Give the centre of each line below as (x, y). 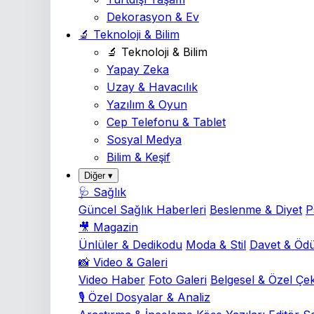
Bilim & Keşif (138, 157)
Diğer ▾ (98, 176)
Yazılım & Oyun (147, 104)
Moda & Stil (216, 245)
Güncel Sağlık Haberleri (142, 210)
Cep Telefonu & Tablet (166, 122)
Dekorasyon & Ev (153, 17)
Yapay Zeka (138, 69)
